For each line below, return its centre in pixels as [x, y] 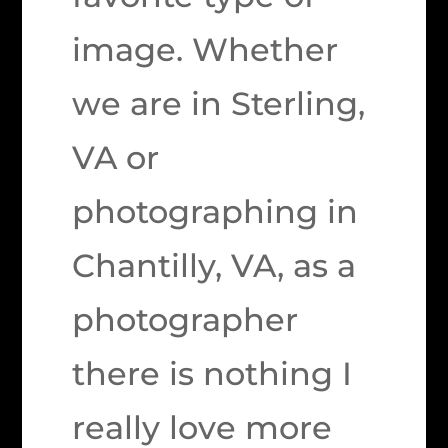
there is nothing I [212, 373]
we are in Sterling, [219, 103]
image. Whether [205, 49]
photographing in [215, 211]
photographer [185, 319]
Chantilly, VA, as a [214, 265]
